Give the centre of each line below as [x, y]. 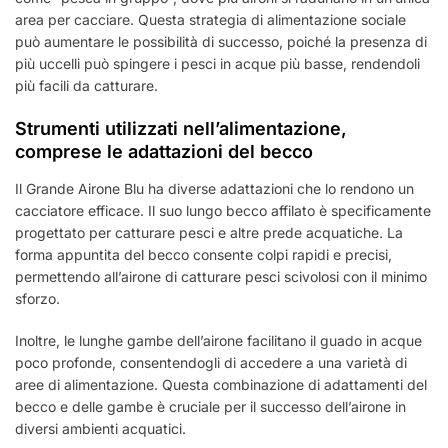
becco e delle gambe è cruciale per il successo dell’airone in [210, 406]
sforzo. [37, 298]
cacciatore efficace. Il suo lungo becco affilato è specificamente [223, 210]
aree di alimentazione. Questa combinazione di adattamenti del [221, 384]
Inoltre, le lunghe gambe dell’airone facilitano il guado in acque [218, 340]
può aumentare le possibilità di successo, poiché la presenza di [221, 41]
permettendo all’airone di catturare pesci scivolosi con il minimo [221, 276]
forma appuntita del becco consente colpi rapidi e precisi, [203, 254]
